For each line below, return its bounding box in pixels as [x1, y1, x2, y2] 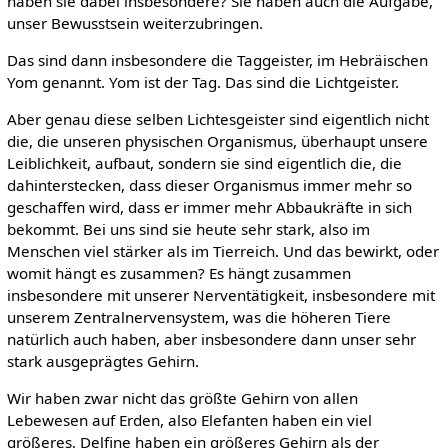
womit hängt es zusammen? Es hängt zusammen [6, 263, 351, 284]
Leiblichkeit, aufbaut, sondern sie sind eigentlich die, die [6, 153, 402, 174]
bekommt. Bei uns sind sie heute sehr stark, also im [6, 219, 370, 240]
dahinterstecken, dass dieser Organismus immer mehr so [6, 175, 412, 196]
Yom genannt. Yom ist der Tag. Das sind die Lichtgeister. [6, 71, 399, 92]
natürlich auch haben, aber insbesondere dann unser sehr [6, 329, 416, 350]
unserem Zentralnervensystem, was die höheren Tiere [6, 307, 391, 328]
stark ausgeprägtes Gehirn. [6, 351, 199, 372]
